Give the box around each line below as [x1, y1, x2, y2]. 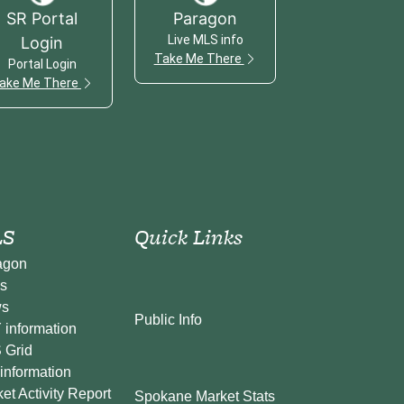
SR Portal [6, 8, 78, 28]
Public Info [134, 311, 203, 327]
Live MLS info [167, 32, 243, 47]
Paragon [173, 8, 238, 28]
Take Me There [153, 50, 244, 66]
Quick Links [134, 221, 243, 252]
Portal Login [7, 56, 77, 71]
